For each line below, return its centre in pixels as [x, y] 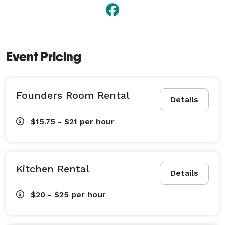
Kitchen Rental [53, 168]
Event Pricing [44, 57]
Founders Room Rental [73, 95]
